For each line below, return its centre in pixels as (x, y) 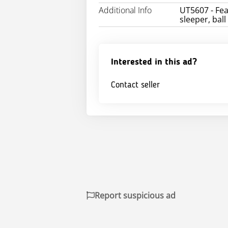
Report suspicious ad (135, 195)
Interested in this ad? (154, 62)
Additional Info (125, 10)
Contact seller (135, 85)
